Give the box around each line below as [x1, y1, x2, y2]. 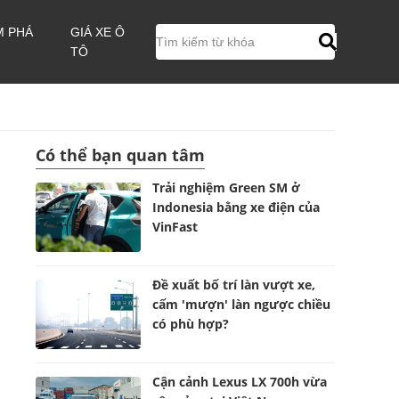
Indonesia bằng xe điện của [152, 199, 321, 216]
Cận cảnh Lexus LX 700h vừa [152, 373, 328, 390]
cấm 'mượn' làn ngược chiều [152, 296, 331, 313]
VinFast [152, 218, 199, 235]
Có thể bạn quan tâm [36, 144, 205, 166]
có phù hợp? [152, 315, 230, 332]
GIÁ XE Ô [70, 25, 126, 39]
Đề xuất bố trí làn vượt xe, [152, 276, 316, 293]
